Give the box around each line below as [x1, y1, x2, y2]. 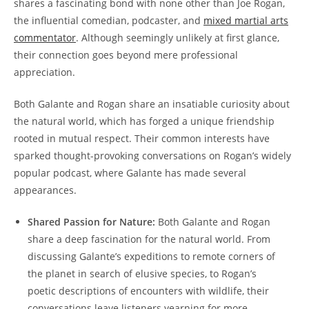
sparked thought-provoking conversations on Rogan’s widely [14, 149, 291, 163]
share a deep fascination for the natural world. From [28, 232, 270, 246]
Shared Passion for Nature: [28, 215, 155, 229]
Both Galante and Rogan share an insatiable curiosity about [14, 97, 290, 111]
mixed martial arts [203, 14, 288, 28]
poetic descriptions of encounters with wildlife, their [28, 284, 269, 298]
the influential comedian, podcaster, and [14, 14, 203, 28]
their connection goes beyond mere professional [14, 48, 238, 62]
